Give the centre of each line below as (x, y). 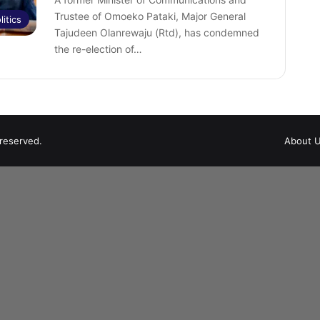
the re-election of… (98, 49)
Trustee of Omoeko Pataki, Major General (150, 16)
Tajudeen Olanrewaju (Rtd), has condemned (156, 32)
